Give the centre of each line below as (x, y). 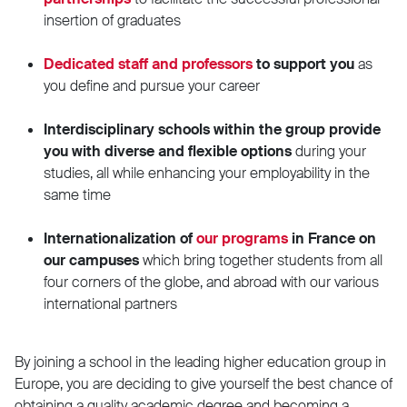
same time (77, 194)
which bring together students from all (261, 260)
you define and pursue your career (152, 85)
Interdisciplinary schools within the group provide (212, 129)
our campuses (91, 260)
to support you (303, 64)
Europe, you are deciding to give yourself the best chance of (203, 383)
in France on (332, 238)
